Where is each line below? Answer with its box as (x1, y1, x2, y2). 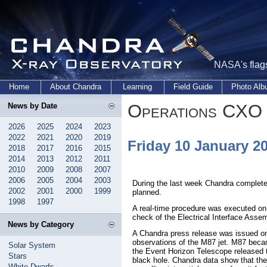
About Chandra (50, 82, 102, 91)
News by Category (8, 220, 74, 229)
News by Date (8, 101, 57, 110)
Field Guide (173, 82, 213, 91)
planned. (132, 188, 162, 197)
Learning (123, 82, 153, 91)
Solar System (8, 241, 55, 250)
